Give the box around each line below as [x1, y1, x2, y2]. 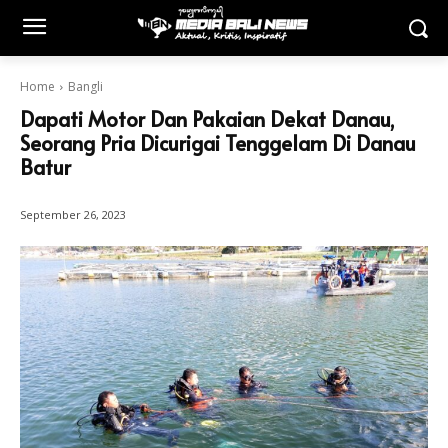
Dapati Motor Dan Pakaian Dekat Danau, [20, 105, 395, 133]
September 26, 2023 [20, 207, 126, 223]
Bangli [68, 78, 103, 95]
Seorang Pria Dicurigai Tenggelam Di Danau [20, 129, 416, 157]
